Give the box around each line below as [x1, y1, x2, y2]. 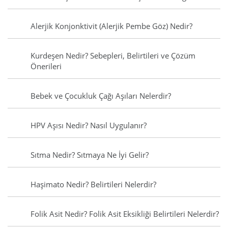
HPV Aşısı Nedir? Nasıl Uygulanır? [31, 120, 147, 131]
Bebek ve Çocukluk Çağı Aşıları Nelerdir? [31, 91, 171, 101]
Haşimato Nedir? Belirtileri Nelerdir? [31, 179, 156, 190]
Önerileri [31, 61, 62, 72]
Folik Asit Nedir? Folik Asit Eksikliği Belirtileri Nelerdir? [31, 209, 219, 219]
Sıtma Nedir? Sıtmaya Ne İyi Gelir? [31, 150, 149, 160]
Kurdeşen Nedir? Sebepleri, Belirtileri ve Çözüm [31, 50, 195, 61]
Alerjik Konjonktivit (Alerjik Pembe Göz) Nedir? [31, 21, 192, 32]
